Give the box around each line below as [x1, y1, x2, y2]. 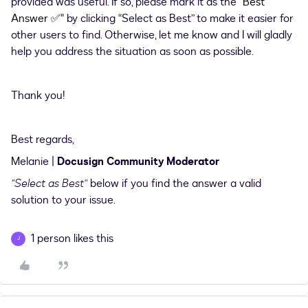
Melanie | [11, 154, 57, 169]
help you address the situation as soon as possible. [11, 44, 254, 59]
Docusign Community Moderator [57, 154, 219, 169]
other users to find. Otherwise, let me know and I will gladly [11, 27, 292, 43]
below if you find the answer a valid [90, 176, 261, 191]
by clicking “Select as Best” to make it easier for [67, 11, 294, 26]
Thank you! [11, 88, 65, 103]
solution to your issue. [11, 192, 115, 208]
